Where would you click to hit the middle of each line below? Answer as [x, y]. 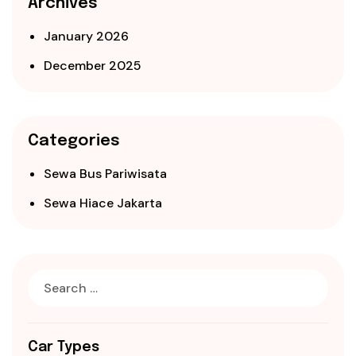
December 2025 [93, 66]
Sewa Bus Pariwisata [105, 174]
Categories [74, 141]
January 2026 [86, 37]
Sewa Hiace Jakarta [103, 203]
